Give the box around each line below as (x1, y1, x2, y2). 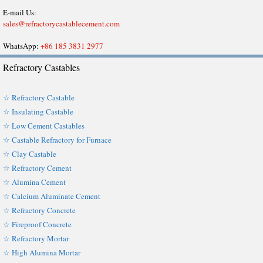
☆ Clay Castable (3, 149, 56, 159)
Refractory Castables (3, 61, 80, 73)
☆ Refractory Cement (3, 163, 72, 173)
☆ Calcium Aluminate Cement (3, 191, 100, 201)
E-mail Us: (3, 7, 36, 18)
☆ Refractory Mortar (3, 233, 69, 244)
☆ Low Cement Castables (3, 120, 85, 131)
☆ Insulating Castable (3, 106, 73, 117)
